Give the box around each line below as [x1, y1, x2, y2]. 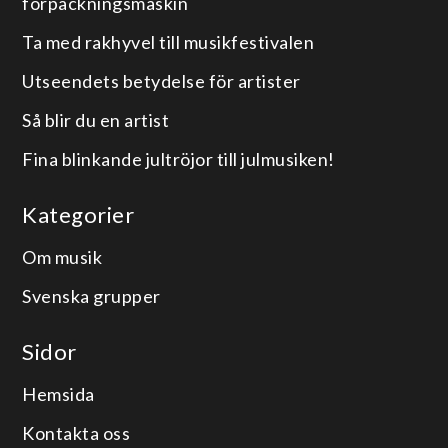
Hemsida [22, 382, 95, 405]
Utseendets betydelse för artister [22, 69, 301, 92]
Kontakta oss [22, 421, 131, 444]
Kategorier [22, 200, 135, 228]
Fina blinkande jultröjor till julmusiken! [22, 147, 335, 170]
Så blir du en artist [22, 108, 170, 131]
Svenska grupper [22, 284, 161, 307]
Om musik [22, 245, 103, 268]
